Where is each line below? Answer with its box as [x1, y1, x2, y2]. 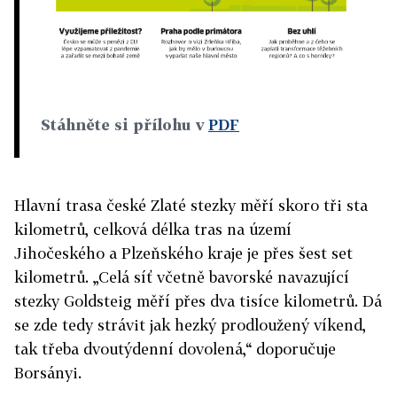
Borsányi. [14, 362, 82, 382]
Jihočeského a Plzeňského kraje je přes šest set [14, 243, 353, 262]
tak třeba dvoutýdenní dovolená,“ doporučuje [14, 339, 336, 358]
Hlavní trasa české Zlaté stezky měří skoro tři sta [14, 195, 368, 214]
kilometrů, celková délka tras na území [14, 219, 292, 238]
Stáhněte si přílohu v [41, 114, 208, 134]
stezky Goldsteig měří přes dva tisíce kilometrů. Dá [14, 291, 382, 310]
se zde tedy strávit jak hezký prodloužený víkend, [14, 315, 366, 334]
